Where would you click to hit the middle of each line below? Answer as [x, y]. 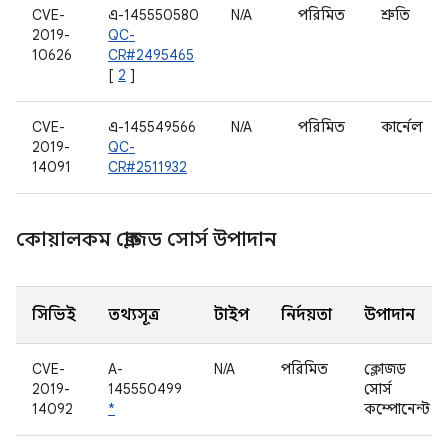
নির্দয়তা [306, 315]
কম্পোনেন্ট [397, 409]
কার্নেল [402, 127]
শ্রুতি [395, 15]
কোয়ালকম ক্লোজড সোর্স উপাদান [148, 239]
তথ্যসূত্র [134, 315]
